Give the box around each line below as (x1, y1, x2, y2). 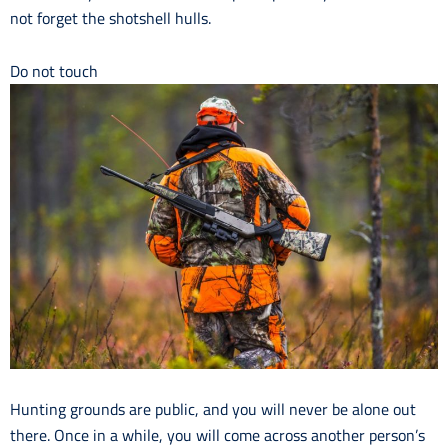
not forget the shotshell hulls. (10, 5, 211, 30)
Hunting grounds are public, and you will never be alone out (10, 397, 416, 422)
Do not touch (10, 58, 98, 83)
